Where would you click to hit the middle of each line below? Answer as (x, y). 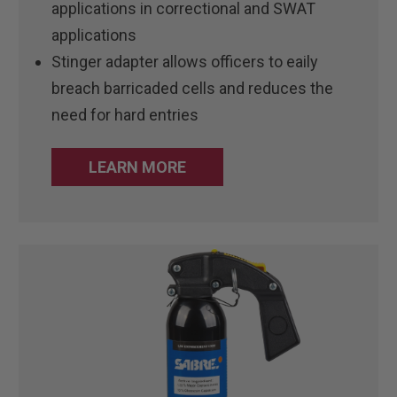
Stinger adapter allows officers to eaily (185, 61)
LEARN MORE (138, 167)
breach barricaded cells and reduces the (193, 88)
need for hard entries (125, 114)
